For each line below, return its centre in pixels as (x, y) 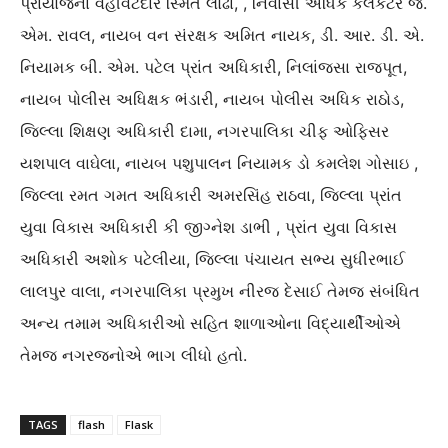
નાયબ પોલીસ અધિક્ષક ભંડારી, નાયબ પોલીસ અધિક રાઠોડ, (212, 99)
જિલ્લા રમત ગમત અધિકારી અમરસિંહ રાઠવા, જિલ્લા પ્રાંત (211, 195)
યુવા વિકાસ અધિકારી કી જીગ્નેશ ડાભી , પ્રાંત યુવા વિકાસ (208, 227)
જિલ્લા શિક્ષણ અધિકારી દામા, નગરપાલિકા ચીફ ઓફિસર (204, 131)
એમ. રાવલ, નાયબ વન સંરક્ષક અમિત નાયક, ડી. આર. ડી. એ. (222, 35)
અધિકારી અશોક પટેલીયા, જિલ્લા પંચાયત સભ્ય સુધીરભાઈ (212, 259)
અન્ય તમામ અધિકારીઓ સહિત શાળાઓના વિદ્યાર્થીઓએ (210, 323)
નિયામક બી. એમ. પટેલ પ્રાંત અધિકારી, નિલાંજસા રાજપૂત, (213, 67)
